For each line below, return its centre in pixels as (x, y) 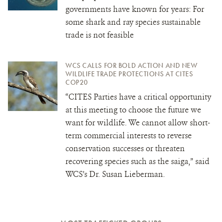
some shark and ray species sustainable (133, 22)
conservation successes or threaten (125, 148)
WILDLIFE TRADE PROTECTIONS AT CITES (129, 74)
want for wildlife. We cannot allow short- (138, 122)
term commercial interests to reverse (129, 135)
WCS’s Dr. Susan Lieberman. (115, 174)
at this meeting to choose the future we (133, 110)
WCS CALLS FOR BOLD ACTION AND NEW (132, 65)
